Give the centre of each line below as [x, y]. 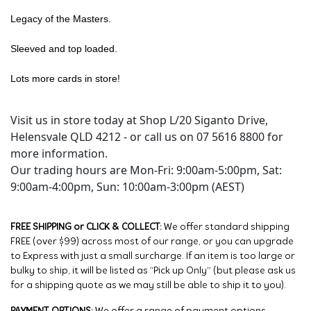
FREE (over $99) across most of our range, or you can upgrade [152, 242]
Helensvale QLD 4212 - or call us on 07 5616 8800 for [147, 137]
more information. [59, 154]
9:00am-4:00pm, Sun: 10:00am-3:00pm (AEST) [127, 187]
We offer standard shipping [227, 228]
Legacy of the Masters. [61, 19]
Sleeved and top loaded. [64, 49]
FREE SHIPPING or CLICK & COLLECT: [87, 228]
